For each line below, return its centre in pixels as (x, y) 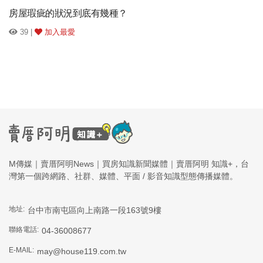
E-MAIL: (21, 250)
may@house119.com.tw (82, 252)
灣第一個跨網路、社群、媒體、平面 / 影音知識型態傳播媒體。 (123, 176)
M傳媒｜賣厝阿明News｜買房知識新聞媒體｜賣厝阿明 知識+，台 (129, 164)
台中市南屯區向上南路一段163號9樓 (95, 210)
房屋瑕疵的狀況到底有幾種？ (68, 14)
